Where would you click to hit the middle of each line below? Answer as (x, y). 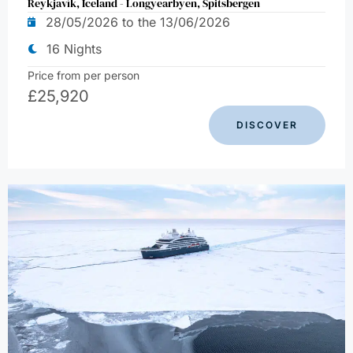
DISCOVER (267, 124)
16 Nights (74, 48)
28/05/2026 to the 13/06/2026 (138, 22)
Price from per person (84, 75)
